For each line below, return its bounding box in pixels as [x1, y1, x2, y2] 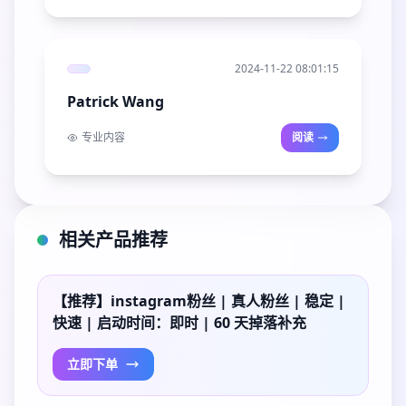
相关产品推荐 [59, 227, 168, 252]
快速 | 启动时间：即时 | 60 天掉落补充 [53, 313, 306, 333]
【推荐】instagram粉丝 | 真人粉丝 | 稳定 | [53, 291, 345, 311]
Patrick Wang [67, 92, 164, 111]
